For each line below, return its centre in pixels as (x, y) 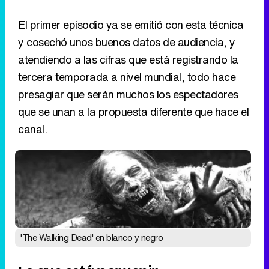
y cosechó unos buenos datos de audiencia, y (127, 42)
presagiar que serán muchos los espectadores (128, 95)
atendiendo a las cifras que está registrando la (128, 60)
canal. (32, 129)
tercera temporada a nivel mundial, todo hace (127, 77)
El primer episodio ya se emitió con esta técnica (131, 25)
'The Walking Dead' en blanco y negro (92, 237)
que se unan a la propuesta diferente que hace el (133, 112)
